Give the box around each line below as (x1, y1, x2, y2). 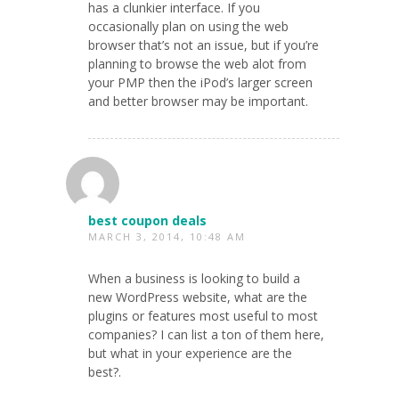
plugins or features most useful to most (88, 306, 318, 324)
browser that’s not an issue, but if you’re (88, 36, 319, 53)
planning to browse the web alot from (88, 54, 306, 72)
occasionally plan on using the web (88, 17, 289, 35)
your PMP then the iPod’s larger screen (88, 73, 313, 91)
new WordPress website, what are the (88, 288, 307, 305)
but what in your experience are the (88, 344, 292, 362)
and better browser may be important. (88, 92, 308, 110)
